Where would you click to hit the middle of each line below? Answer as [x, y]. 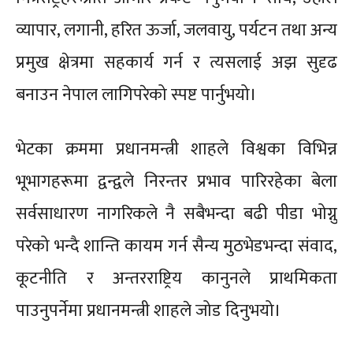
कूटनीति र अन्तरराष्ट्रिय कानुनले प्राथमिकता [176, 279]
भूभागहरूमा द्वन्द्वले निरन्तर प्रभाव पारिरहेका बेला [176, 182]
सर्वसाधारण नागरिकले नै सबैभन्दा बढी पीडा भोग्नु [176, 214]
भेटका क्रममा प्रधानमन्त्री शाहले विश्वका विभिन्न [176, 149]
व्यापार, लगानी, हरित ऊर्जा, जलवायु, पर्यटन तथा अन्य [176, 30]
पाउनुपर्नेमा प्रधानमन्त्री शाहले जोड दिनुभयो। [149, 311]
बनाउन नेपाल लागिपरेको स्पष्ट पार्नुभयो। [136, 95]
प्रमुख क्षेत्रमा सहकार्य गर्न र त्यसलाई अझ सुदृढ [176, 63]
